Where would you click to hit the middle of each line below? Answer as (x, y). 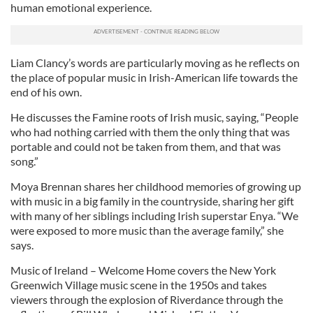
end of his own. (46, 92)
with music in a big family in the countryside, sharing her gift (152, 201)
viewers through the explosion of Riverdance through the (147, 299)
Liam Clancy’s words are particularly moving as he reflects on (155, 63)
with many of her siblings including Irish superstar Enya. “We (154, 216)
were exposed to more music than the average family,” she (147, 230)
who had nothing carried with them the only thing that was (150, 132)
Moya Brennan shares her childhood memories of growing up (156, 186)
